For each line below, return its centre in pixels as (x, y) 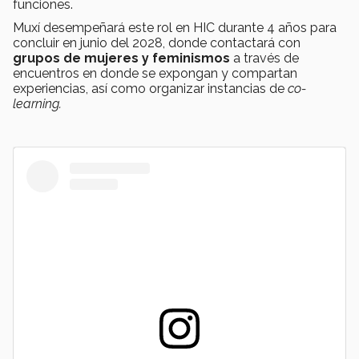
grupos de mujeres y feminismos (121, 58)
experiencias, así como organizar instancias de (149, 89)
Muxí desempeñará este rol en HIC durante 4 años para (175, 28)
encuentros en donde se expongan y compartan (155, 74)
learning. (37, 104)
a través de (264, 58)
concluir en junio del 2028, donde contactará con (157, 43)
